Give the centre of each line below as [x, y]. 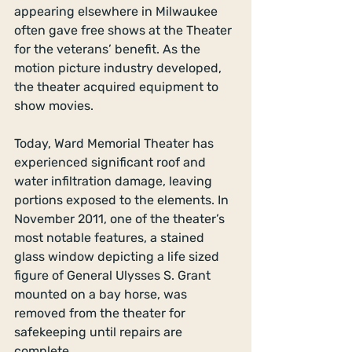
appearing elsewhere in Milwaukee [117, 11]
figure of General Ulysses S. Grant [114, 275]
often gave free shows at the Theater [125, 30]
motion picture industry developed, [119, 68]
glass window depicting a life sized [118, 256]
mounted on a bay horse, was [102, 294]
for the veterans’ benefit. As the [109, 49]
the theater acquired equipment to [118, 86]
